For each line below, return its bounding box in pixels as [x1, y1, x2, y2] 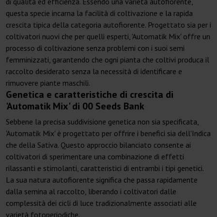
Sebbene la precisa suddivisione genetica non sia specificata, [6, 117, 199, 127]
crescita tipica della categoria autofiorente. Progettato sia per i [6, 20, 211, 30]
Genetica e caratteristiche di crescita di [6, 88, 173, 101]
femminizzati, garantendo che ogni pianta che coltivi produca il [6, 55, 209, 65]
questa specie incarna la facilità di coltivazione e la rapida [6, 8, 193, 18]
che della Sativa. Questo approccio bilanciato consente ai [6, 140, 191, 150]
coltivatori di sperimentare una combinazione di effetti [6, 152, 184, 162]
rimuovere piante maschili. [6, 78, 90, 88]
